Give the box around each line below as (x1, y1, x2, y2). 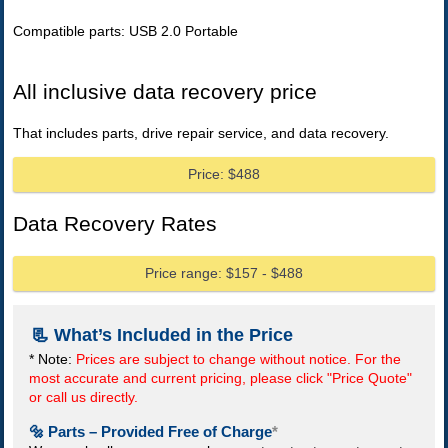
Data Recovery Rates (13, 212, 218, 236)
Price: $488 (188, 165, 261, 182)
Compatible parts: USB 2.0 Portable (13, 22, 239, 39)
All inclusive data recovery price (13, 80, 318, 104)
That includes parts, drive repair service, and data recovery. (13, 124, 390, 141)
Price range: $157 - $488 (145, 264, 304, 281)
